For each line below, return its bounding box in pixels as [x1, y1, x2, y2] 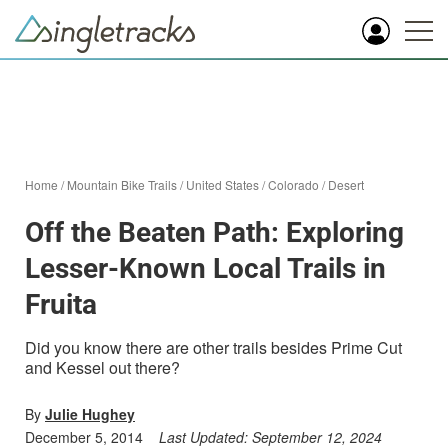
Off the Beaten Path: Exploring [25, 216, 404, 249]
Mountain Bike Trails [67, 176, 177, 193]
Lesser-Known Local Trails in [25, 252, 386, 285]
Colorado [268, 176, 319, 193]
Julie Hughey [45, 404, 135, 424]
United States [186, 176, 259, 193]
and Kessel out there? [25, 356, 180, 379]
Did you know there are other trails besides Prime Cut [25, 336, 402, 359]
